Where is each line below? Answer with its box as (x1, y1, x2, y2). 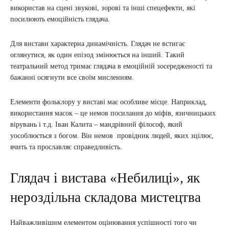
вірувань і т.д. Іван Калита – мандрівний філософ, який (10, 121, 182, 129)
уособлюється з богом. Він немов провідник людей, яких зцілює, (10, 132, 214, 140)
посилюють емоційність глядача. (10, 15, 110, 24)
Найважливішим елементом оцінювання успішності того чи (10, 219, 197, 227)
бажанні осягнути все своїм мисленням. (10, 74, 134, 82)
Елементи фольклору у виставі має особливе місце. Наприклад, (10, 98, 207, 106)
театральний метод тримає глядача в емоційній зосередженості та (10, 62, 212, 71)
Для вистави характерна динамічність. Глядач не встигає (10, 40, 185, 48)
